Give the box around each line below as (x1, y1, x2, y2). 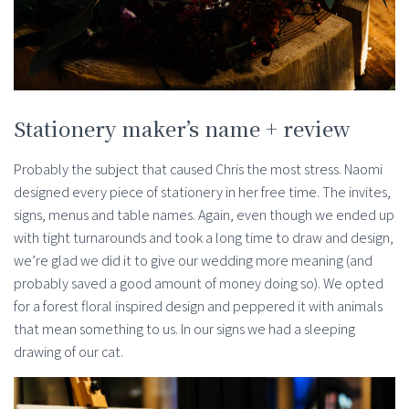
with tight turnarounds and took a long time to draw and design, (14, 228, 393, 248)
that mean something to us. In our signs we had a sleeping (14, 320, 355, 340)
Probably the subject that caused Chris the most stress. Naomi (14, 160, 383, 180)
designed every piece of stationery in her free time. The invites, (14, 183, 391, 203)
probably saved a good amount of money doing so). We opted (14, 274, 383, 294)
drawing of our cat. (14, 342, 123, 362)
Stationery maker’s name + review (14, 114, 351, 143)
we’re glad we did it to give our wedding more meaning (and (14, 251, 372, 271)
